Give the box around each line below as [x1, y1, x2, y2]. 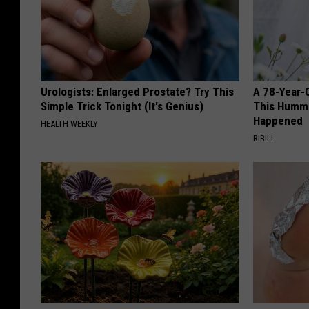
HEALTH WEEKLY [41, 118, 98, 129]
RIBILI [253, 132, 274, 143]
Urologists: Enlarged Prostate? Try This [41, 84, 234, 99]
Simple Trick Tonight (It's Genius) [41, 99, 203, 113]
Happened [253, 113, 303, 128]
